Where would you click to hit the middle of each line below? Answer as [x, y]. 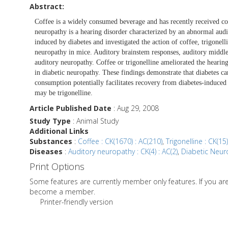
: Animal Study [95, 121]
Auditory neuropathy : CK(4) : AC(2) [123, 151]
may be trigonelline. [64, 93]
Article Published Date [70, 108]
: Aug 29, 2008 [135, 108]
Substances [51, 141]
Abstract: [47, 6]
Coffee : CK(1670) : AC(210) [120, 141]
